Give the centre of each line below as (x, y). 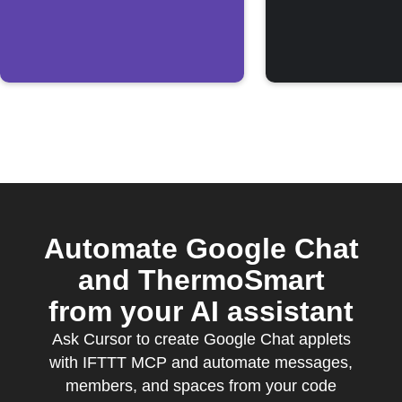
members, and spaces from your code (201, 386)
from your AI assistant (201, 311)
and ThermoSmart (201, 280)
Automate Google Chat (201, 249)
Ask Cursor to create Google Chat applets (201, 339)
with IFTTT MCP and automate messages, (201, 363)
